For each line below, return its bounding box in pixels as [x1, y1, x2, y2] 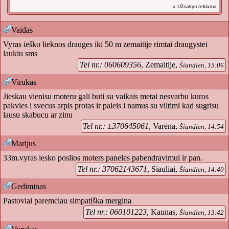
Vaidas [11, 26, 33, 34]
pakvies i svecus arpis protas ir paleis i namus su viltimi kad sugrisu [3, 101, 219, 110]
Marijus [11, 139, 36, 148]
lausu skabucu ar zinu [3, 110, 73, 119]
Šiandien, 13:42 [179, 209, 224, 216]
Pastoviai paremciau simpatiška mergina [3, 196, 131, 205]
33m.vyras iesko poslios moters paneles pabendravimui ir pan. [3, 153, 202, 162]
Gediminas [11, 182, 46, 191]
